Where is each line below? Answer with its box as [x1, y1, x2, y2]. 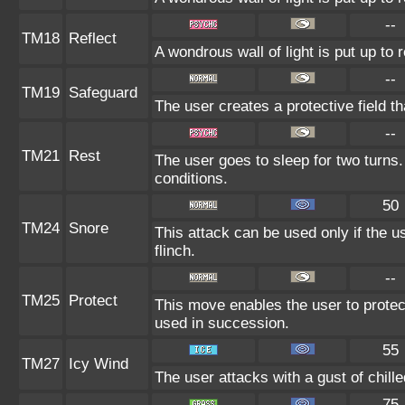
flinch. [155, 241, 195, 259]
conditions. [155, 169, 228, 187]
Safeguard [69, 83, 137, 101]
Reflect [69, 29, 117, 47]
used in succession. [155, 314, 289, 332]
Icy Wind [69, 354, 128, 372]
